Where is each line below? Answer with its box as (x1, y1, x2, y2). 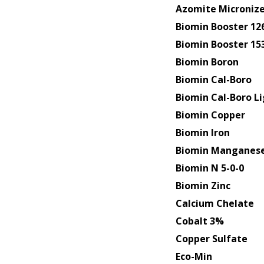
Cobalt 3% (175, 214, 224, 227)
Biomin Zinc (175, 179, 230, 192)
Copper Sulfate (175, 232, 247, 245)
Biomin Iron (175, 126, 230, 139)
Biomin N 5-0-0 (175, 161, 244, 174)
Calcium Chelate (175, 196, 254, 210)
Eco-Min (175, 249, 212, 263)
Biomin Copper (175, 108, 245, 121)
